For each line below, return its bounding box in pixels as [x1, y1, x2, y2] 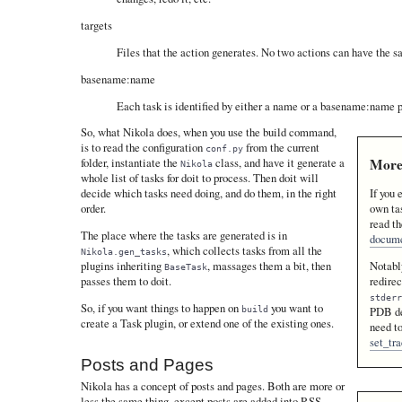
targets [80, 17, 112, 34]
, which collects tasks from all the [166, 242, 322, 259]
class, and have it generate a [212, 154, 345, 171]
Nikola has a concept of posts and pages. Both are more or [80, 377, 345, 394]
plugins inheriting [80, 258, 164, 275]
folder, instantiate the [80, 154, 180, 171]
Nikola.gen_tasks [80, 246, 167, 258]
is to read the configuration [80, 139, 205, 156]
